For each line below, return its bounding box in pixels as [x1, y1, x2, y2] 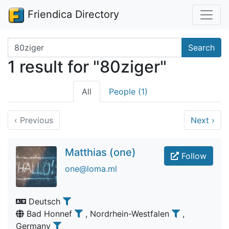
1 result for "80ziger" [8, 57, 167, 77]
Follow [179, 151, 207, 161]
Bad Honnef [24, 209, 75, 219]
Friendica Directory [25, 8, 119, 20]
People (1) [108, 86, 148, 97]
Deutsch [26, 196, 63, 207]
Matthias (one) [65, 146, 136, 158]
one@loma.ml [65, 164, 117, 174]
